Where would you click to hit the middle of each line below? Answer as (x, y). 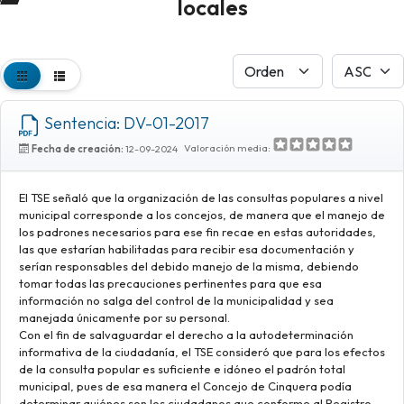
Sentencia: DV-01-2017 (125, 124)
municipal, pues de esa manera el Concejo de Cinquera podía (185, 386)
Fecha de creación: (78, 149)
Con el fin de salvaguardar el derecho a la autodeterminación (186, 335)
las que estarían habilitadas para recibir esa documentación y (187, 249)
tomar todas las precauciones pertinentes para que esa (170, 283)
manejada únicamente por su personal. (124, 317)
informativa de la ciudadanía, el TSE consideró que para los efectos (202, 352)
